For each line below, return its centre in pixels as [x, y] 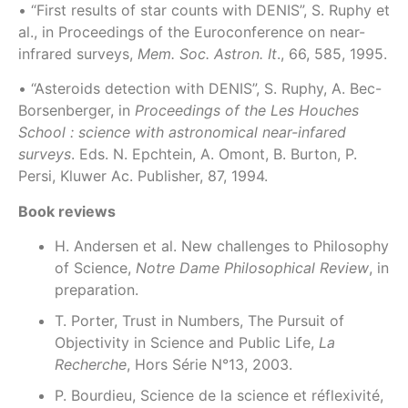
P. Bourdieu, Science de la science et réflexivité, [219, 395]
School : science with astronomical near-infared [182, 133]
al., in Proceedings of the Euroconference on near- [192, 31]
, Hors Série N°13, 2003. [209, 364]
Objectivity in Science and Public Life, [187, 342]
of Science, [95, 267]
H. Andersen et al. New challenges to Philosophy [222, 245]
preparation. [97, 289]
